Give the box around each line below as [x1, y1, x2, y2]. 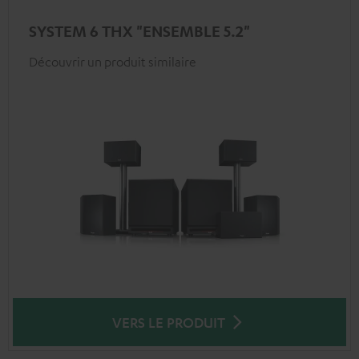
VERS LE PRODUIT [111, 313, 225, 331]
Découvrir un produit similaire [29, 53, 196, 70]
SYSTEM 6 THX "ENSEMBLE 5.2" [29, 21, 250, 40]
